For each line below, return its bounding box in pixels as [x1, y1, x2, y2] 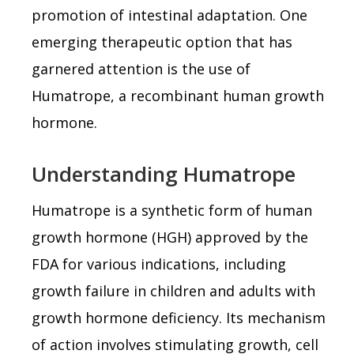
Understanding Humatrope [32, 159, 296, 188]
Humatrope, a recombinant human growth [32, 85, 324, 105]
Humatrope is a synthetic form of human [32, 200, 312, 220]
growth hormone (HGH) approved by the [32, 227, 308, 247]
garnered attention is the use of [32, 58, 250, 78]
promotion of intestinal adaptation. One [32, 5, 307, 24]
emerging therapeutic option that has [32, 32, 292, 51]
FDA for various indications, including [32, 254, 286, 273]
